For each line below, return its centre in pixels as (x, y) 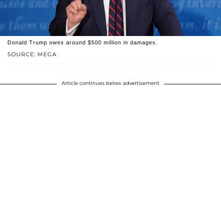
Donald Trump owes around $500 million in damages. (83, 42)
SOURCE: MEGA (32, 54)
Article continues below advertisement (110, 83)
